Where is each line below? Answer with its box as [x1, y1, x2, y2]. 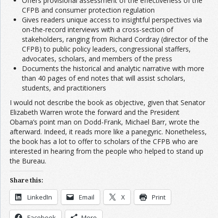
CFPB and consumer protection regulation [22, 5, 155, 15]
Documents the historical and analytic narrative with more [22, 64, 204, 73]
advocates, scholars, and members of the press [22, 54, 172, 63]
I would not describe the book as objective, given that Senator [10, 98, 205, 107]
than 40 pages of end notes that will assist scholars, [22, 73, 185, 83]
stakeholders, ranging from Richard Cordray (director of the [22, 35, 208, 44]
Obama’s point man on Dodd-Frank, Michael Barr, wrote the [10, 117, 200, 127]
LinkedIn [27, 193, 52, 201]
